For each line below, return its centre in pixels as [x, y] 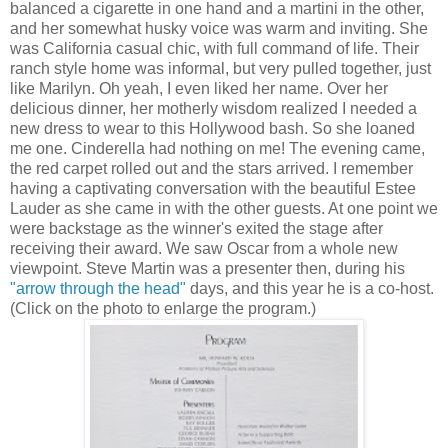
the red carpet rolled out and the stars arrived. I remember [211, 168]
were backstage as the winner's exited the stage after [196, 228]
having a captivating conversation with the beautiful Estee [213, 188]
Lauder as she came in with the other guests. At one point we [224, 208]
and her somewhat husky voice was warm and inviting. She [219, 28]
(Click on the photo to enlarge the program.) [163, 308]
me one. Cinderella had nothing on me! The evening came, [217, 148]
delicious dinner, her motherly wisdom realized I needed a [213, 108]
